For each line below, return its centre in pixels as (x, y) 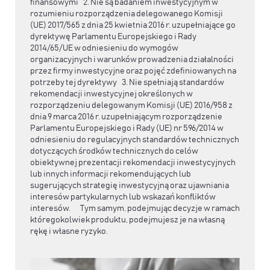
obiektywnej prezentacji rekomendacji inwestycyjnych (133, 163)
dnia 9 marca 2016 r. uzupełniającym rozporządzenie (126, 117)
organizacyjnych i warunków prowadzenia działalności (132, 60)
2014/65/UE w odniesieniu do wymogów (104, 49)
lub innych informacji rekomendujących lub (110, 174)
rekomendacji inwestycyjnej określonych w (111, 94)
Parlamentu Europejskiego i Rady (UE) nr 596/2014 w (127, 129)
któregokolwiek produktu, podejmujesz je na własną (127, 220)
